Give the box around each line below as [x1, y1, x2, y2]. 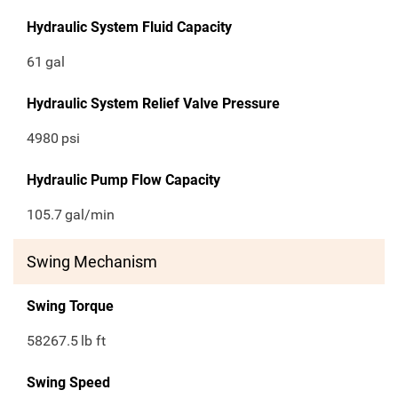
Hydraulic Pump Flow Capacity [27, 171, 220, 189]
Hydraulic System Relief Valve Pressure [27, 95, 280, 113]
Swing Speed [27, 374, 110, 392]
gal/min [65, 206, 115, 224]
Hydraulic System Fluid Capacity [27, 19, 232, 36]
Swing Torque [27, 298, 114, 315]
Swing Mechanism [27, 252, 157, 272]
